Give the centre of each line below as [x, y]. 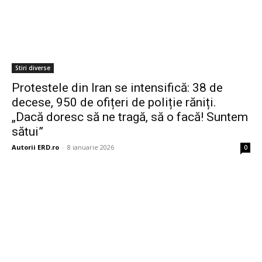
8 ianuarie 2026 [91, 147]
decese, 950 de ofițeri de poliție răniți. [114, 103]
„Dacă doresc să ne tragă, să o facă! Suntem [130, 117]
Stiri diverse [33, 68]
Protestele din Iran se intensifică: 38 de [117, 88]
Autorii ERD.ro [35, 147]
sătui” [27, 132]
